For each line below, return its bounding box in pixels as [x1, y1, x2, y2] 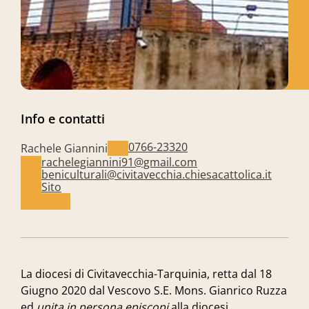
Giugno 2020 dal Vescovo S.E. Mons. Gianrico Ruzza [21, 283, 287, 298]
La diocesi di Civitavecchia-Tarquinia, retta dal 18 [21, 266, 272, 281]
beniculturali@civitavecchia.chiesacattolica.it [41, 167, 272, 182]
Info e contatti [21, 110, 105, 127]
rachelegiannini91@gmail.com [41, 154, 197, 170]
